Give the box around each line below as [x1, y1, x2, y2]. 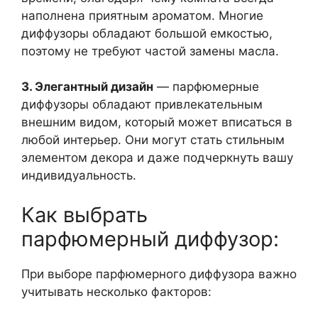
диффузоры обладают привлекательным [21, 97, 263, 111]
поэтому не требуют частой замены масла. [21, 43, 279, 58]
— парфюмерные [153, 79, 259, 94]
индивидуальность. [21, 168, 136, 182]
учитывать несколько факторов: [21, 284, 212, 299]
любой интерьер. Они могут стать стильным [21, 133, 285, 147]
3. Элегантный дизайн [21, 79, 153, 94]
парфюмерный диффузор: [21, 226, 279, 251]
